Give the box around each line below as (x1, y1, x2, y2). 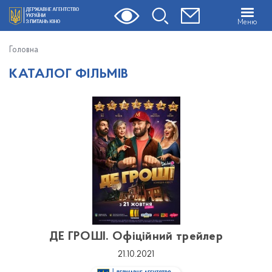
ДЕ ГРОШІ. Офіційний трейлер (49, 231, 223, 243)
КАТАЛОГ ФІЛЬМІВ (9, 67, 129, 81)
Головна (9, 46, 38, 55)
